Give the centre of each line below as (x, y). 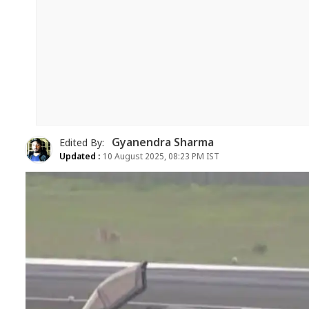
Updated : (80, 157)
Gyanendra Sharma (163, 143)
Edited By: (83, 143)
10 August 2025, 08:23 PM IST (160, 157)
